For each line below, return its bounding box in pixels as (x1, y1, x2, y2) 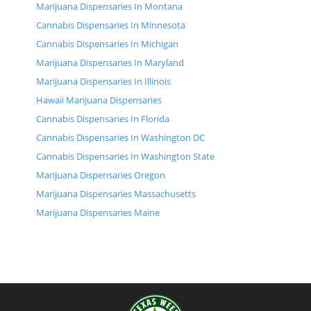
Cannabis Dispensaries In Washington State (36, 150, 215, 163)
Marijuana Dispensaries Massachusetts (36, 187, 196, 201)
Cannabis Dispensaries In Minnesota (36, 19, 185, 32)
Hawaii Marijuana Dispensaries (36, 94, 162, 107)
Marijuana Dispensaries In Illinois (36, 75, 171, 88)
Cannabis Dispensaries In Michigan (36, 37, 178, 51)
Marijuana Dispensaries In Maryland (36, 56, 184, 69)
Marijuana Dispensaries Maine (36, 206, 160, 219)
